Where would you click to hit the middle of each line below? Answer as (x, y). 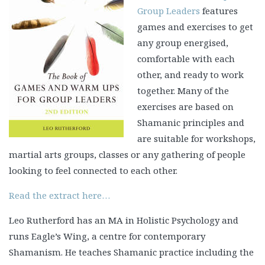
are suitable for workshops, (196, 138)
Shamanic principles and (190, 122)
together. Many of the (183, 91)
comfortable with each (186, 59)
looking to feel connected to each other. (93, 170)
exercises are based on (185, 106)
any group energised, (182, 43)
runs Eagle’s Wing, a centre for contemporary (107, 236)
